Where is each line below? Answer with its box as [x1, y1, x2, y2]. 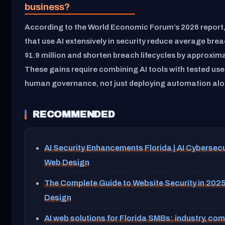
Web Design [44, 158, 90, 167]
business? [25, 2, 70, 13]
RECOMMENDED [33, 108, 115, 120]
